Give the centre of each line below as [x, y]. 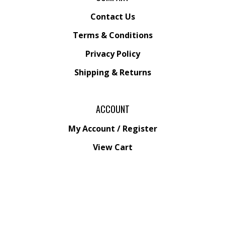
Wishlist [113, 185]
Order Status [113, 166]
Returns [135, 73]
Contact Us [113, 17]
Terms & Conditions [113, 35]
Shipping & [97, 73]
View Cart [113, 147]
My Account [91, 129]
